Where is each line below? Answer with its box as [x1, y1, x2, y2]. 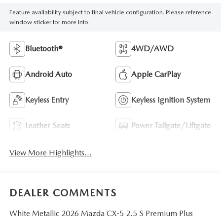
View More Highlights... [9, 147, 92, 157]
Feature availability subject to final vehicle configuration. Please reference [9, 8, 211, 16]
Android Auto [25, 70, 72, 79]
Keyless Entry [25, 95, 69, 105]
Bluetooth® [25, 44, 63, 54]
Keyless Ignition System [131, 95, 210, 105]
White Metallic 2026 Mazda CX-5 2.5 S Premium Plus [9, 209, 193, 219]
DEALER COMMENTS [9, 187, 117, 199]
